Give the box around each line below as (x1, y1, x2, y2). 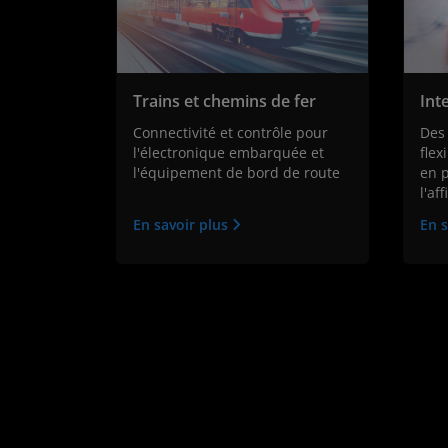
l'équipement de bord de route (133, 163, 340, 183)
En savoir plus (133, 215, 232, 235)
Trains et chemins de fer (133, 90, 316, 113)
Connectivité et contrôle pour (133, 123, 328, 143)
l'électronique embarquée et (133, 143, 324, 163)
